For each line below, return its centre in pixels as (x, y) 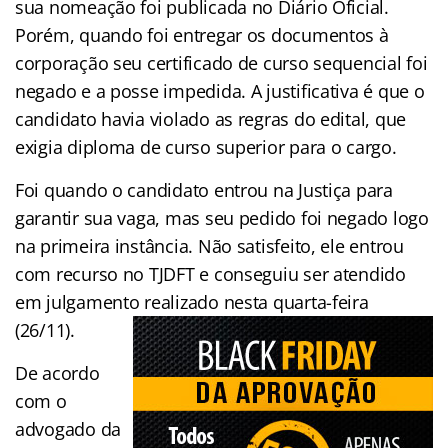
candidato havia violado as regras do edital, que (211, 119)
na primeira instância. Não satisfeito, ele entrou (209, 246)
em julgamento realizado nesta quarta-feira (192, 302)
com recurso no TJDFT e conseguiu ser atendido (210, 274)
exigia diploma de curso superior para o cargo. (206, 147)
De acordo (57, 373)
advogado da (68, 429)
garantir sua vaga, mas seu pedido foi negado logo (222, 218)
